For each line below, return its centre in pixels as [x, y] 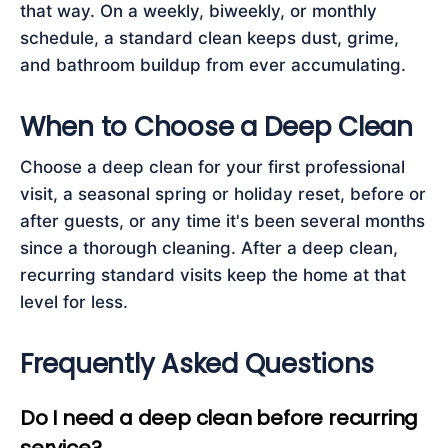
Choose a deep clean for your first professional [212, 167]
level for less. [74, 302]
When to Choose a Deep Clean [216, 127]
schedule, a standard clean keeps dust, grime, [209, 38]
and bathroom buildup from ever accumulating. [213, 65]
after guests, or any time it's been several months [222, 221]
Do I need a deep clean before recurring [219, 418]
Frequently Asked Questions [197, 364]
